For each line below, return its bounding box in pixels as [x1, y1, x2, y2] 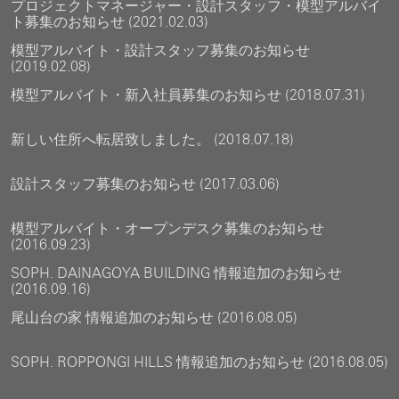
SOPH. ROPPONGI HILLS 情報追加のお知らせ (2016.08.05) [11, 354, 388, 370]
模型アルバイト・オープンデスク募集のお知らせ [11, 220, 324, 237]
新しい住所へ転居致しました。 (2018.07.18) [11, 131, 294, 148]
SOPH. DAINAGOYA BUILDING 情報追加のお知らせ [11, 265, 342, 281]
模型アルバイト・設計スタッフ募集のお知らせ [11, 42, 310, 59]
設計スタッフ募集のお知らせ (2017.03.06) [11, 175, 280, 192]
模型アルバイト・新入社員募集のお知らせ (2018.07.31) [11, 86, 365, 103]
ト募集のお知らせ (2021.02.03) [11, 13, 208, 30]
